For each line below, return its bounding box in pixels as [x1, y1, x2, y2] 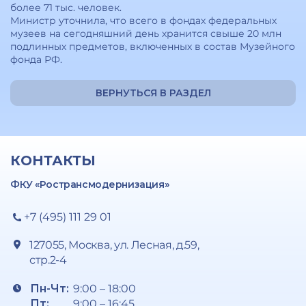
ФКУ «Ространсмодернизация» [10, 178, 171, 191]
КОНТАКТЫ [10, 152, 96, 169]
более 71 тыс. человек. [10, 1, 122, 14]
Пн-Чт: [30, 282, 69, 295]
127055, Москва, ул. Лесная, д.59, [29, 238, 199, 251]
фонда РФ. [10, 53, 62, 66]
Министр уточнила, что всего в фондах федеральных [10, 14, 277, 27]
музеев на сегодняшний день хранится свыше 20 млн [10, 27, 281, 40]
